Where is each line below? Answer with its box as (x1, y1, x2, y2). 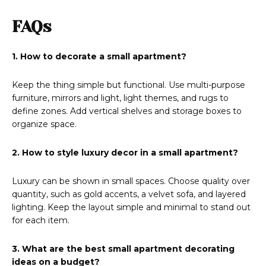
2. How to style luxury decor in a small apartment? (12, 147, 238, 159)
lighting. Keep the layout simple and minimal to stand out (12, 202, 251, 213)
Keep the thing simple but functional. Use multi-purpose (12, 80, 245, 91)
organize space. (12, 119, 77, 130)
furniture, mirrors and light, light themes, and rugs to (12, 93, 229, 104)
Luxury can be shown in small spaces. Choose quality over (12, 176, 250, 187)
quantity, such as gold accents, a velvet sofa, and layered (12, 189, 246, 200)
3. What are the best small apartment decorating (12, 243, 235, 255)
